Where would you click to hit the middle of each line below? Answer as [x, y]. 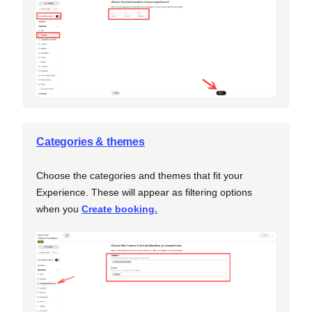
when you [59, 209]
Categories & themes [91, 141]
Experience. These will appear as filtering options [144, 192]
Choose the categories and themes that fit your [140, 175]
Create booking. [119, 209]
